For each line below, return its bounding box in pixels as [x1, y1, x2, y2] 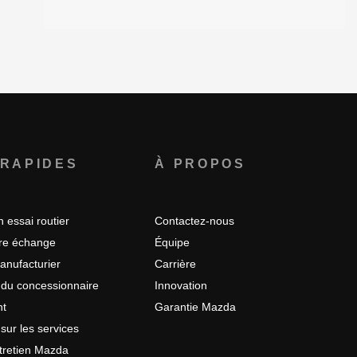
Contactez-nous [155, 214, 235, 228]
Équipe [155, 236, 190, 249]
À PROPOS [155, 157, 246, 171]
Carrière [155, 257, 197, 271]
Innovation [155, 279, 208, 292]
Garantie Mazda [155, 300, 237, 314]
